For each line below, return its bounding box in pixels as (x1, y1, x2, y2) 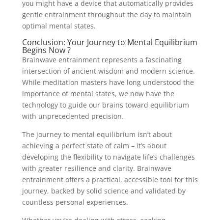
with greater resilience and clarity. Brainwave (22, 163, 171, 173)
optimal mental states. (22, 21, 96, 30)
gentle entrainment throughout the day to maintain (22, 9, 192, 19)
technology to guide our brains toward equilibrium (22, 100, 189, 110)
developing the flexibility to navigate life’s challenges (22, 152, 195, 162)
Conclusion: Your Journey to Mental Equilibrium (22, 36, 197, 48)
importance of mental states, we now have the (22, 88, 174, 98)
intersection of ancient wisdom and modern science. (22, 66, 195, 76)
